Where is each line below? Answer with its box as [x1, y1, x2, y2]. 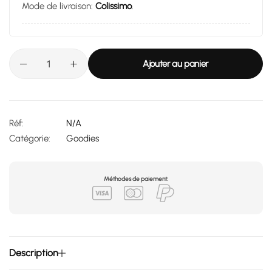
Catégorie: [9, 133, 50, 144]
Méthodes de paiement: [104, 175, 168, 183]
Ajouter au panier [143, 58, 208, 69]
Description [9, 247, 58, 259]
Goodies [66, 133, 99, 144]
